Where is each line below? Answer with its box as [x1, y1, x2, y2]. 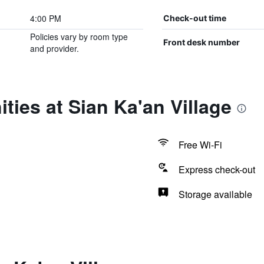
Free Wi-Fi [178, 138, 222, 151]
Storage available [178, 187, 252, 201]
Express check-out [178, 163, 255, 176]
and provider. [29, 42, 79, 54]
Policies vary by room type [29, 31, 128, 42]
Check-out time [163, 13, 226, 23]
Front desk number [163, 37, 240, 47]
